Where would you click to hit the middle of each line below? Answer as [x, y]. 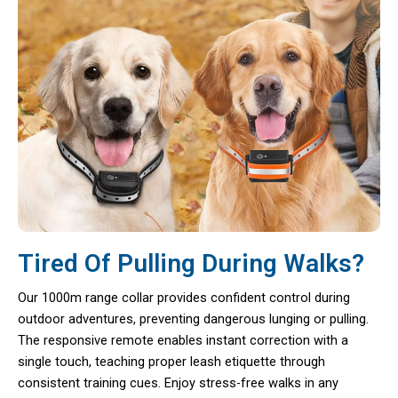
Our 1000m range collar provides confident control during [184, 297]
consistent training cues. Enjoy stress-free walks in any [178, 382]
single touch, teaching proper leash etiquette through [171, 361]
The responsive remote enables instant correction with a [183, 340]
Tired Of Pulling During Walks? [191, 263]
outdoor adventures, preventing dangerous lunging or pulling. [193, 318]
